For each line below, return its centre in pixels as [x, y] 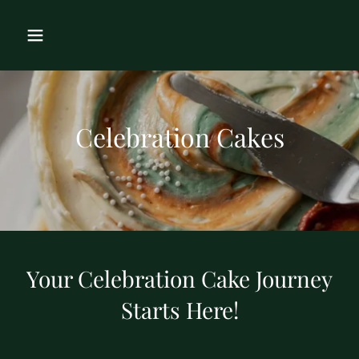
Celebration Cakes [179, 137]
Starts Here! [179, 310]
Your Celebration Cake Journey [179, 278]
